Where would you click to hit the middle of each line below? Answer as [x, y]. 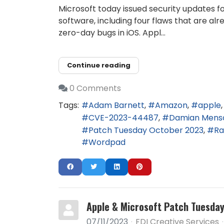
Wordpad [107, 142]
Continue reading [99, 65]
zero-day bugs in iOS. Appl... [112, 33]
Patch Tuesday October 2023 [146, 130]
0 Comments [95, 88]
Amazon [171, 105]
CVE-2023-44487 [123, 118]
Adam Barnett [116, 105]
